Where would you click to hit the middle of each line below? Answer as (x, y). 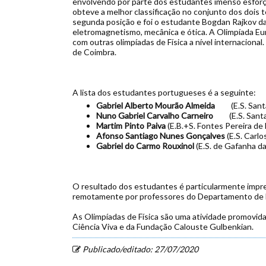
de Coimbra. (94, 52)
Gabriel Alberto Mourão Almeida (164, 105)
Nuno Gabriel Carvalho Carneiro (163, 115)
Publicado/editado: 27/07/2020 (140, 249)
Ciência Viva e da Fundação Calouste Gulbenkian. (163, 227)
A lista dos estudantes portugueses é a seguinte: (164, 92)
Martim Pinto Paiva (132, 126)
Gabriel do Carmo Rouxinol (146, 146)
